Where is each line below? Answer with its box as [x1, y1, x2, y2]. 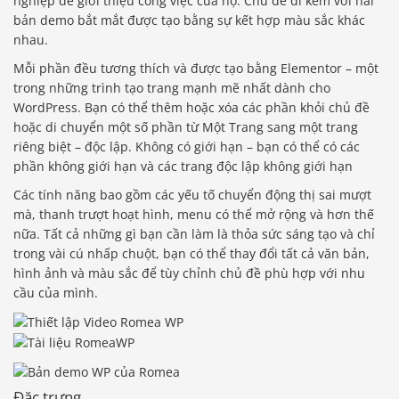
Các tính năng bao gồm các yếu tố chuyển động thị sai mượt [13, 185, 371, 203]
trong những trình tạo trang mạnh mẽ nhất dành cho [13, 78, 330, 96]
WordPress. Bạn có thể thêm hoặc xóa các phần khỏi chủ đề [13, 98, 370, 116]
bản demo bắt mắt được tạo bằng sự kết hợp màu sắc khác [13, 11, 365, 28]
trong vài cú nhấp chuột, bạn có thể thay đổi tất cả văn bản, [13, 244, 370, 262]
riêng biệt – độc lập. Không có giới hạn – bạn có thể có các [13, 137, 360, 155]
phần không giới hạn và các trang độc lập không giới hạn [13, 157, 353, 175]
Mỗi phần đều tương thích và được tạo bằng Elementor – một [13, 59, 379, 77]
